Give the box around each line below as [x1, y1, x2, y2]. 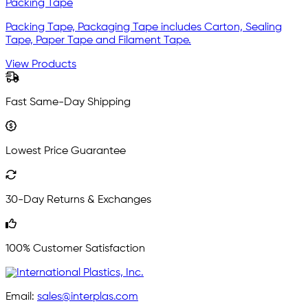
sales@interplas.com [37, 291, 138, 302]
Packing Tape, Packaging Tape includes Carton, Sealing [5, 21, 282, 33]
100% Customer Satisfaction [5, 243, 145, 254]
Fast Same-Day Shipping [5, 96, 131, 108]
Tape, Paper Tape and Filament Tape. [5, 34, 191, 46]
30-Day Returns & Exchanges [5, 194, 151, 206]
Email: [5, 291, 37, 302]
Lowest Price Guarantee [5, 145, 126, 157]
